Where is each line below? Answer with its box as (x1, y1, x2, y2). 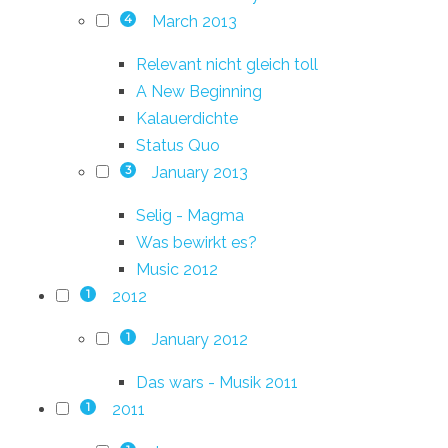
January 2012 (151, 329, 248, 349)
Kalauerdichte (136, 108, 238, 128)
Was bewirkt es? (136, 232, 257, 252)
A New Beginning (136, 81, 262, 101)
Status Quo (136, 135, 220, 155)
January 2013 (151, 162, 248, 182)
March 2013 (151, 11, 237, 31)
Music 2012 (136, 259, 218, 279)
